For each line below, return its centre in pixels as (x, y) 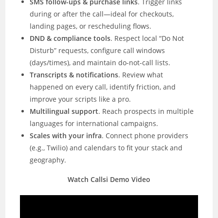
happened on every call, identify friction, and (103, 87)
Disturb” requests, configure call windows (98, 50)
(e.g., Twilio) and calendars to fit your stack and (106, 147)
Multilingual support (64, 111)
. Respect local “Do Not (147, 38)
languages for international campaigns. (94, 123)
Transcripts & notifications (74, 74)
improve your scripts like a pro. (81, 99)
